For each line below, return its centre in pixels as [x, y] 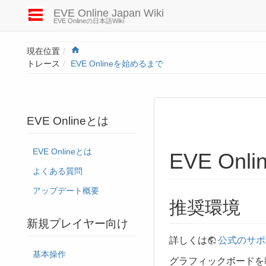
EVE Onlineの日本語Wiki [89, 21]
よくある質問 [58, 171]
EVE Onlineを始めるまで [117, 64]
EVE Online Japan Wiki [109, 13]
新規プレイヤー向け [77, 224]
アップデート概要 [66, 191]
